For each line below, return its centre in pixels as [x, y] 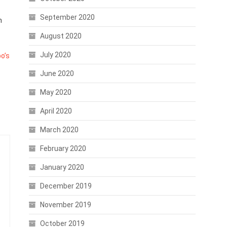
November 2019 [65, 205]
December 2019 [66, 186]
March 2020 [59, 130]
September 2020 [67, 17]
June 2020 [57, 73]
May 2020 [55, 92]
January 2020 [62, 167]
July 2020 [55, 55]
